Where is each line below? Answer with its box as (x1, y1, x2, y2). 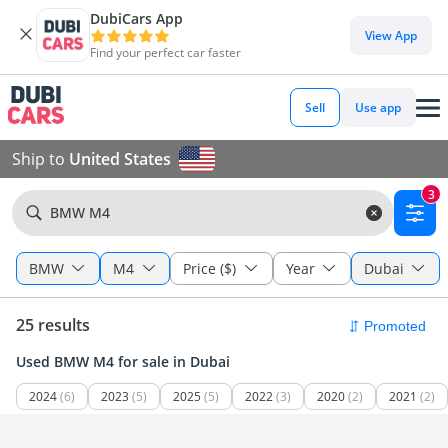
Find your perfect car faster (90, 44, 241, 61)
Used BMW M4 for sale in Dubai (16, 352, 230, 371)
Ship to (12, 148, 69, 170)
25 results (16, 314, 90, 336)
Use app (355, 99, 401, 116)
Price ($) (183, 259, 237, 278)
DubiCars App (90, 9, 183, 28)
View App (365, 26, 417, 44)
